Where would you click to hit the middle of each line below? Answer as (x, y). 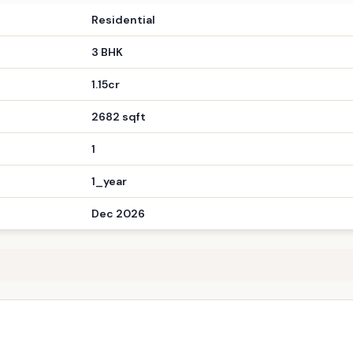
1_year (109, 152)
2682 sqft (119, 87)
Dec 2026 (118, 184)
